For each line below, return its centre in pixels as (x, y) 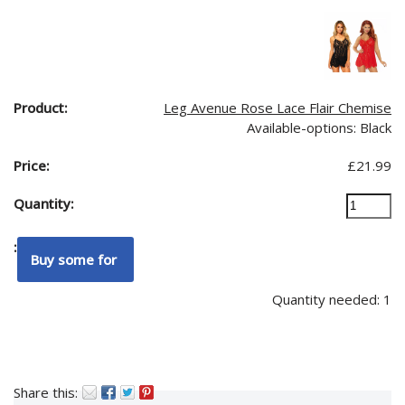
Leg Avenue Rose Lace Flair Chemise (278, 108)
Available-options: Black (319, 127)
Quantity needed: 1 (332, 299)
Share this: (46, 392)
